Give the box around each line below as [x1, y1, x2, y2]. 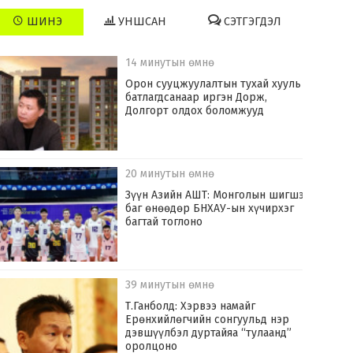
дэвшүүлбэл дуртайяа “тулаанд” [125, 326, 292, 340]
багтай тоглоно [125, 215, 203, 229]
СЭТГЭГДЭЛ [221, 15, 282, 29]
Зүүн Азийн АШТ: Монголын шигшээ [125, 188, 310, 203]
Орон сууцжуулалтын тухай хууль [125, 77, 302, 91]
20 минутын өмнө [125, 167, 215, 181]
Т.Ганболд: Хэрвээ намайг [125, 299, 256, 314]
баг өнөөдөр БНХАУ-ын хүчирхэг [125, 202, 295, 216]
